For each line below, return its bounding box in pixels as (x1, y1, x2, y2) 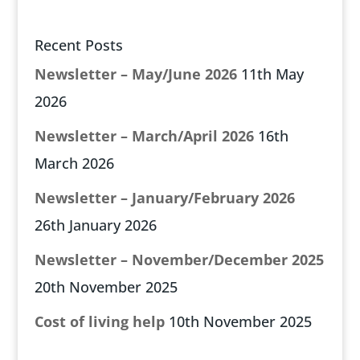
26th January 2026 (34, 215, 157, 235)
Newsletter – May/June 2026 (34, 64, 237, 84)
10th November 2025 (168, 312, 312, 331)
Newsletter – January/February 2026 (34, 188, 295, 207)
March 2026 (34, 153, 114, 173)
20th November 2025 (34, 277, 178, 297)
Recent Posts (34, 35, 123, 55)
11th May (240, 64, 304, 84)
